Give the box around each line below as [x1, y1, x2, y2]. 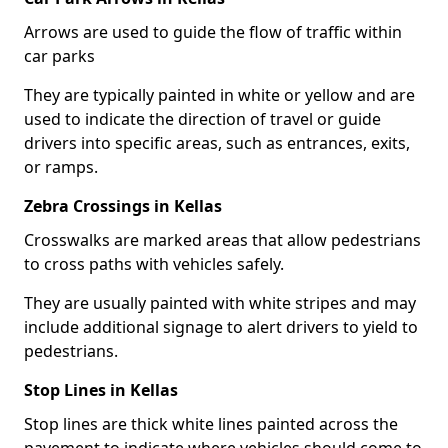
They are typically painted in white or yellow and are [24, 83, 415, 106]
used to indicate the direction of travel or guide [24, 107, 381, 130]
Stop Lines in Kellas [24, 378, 178, 401]
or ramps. [24, 155, 98, 178]
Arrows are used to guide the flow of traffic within [24, 20, 402, 43]
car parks [24, 44, 95, 67]
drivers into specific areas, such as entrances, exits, [24, 131, 410, 154]
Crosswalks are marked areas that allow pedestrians [24, 228, 421, 251]
